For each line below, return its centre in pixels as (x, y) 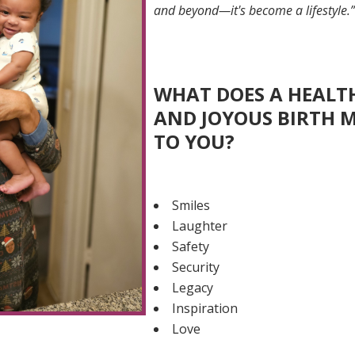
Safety (191, 246)
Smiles (191, 205)
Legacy (193, 288)
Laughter (200, 226)
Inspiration (205, 308)
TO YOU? (195, 141)
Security (196, 267)
